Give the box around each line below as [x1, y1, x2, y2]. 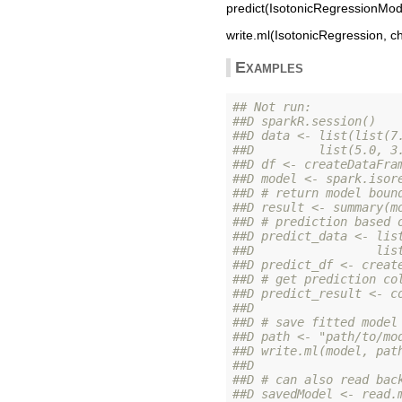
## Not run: [232, 99, 319, 114]
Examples [235, 57, 303, 76]
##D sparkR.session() [232, 113, 376, 128]
